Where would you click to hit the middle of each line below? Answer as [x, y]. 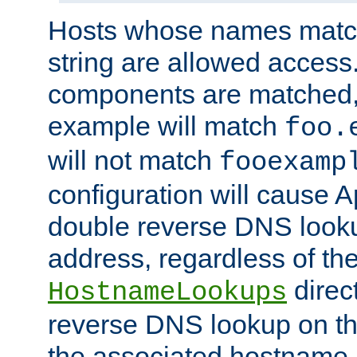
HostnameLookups [167, 293]
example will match [166, 126]
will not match [133, 161]
